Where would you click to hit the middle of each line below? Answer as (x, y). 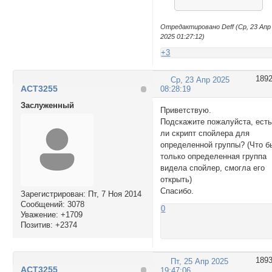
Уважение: (39, 215)
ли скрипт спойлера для (205, 133)
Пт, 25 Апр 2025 (200, 261)
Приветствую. (186, 110)
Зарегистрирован (52, 194)
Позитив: (36, 225)
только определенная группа (214, 156)
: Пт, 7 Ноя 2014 (112, 194)
